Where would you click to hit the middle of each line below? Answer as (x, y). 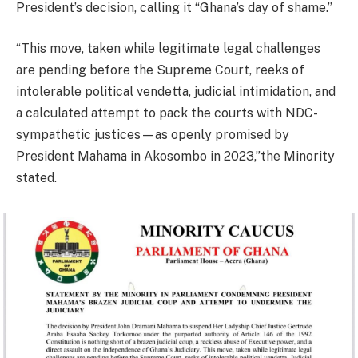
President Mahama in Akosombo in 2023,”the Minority (175, 157)
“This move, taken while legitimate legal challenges (168, 49)
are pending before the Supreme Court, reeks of (160, 70)
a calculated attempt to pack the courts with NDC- (167, 113)
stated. (36, 178)
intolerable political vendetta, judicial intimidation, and (176, 92)
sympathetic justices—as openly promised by (153, 135)
